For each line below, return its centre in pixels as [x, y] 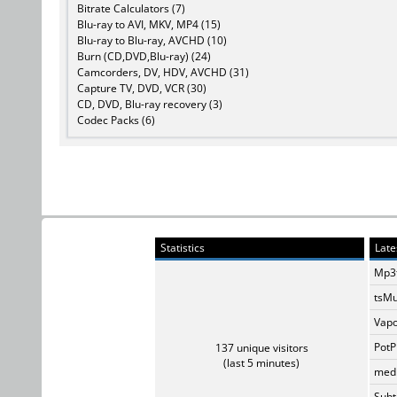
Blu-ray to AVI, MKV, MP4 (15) [149, 24]
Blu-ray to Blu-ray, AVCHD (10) [152, 40]
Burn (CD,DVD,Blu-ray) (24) [144, 56]
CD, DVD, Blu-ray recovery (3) [150, 104]
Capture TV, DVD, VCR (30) [142, 88]
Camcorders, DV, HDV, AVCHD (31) [163, 72]
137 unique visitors [261, 347]
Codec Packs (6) [116, 120]
